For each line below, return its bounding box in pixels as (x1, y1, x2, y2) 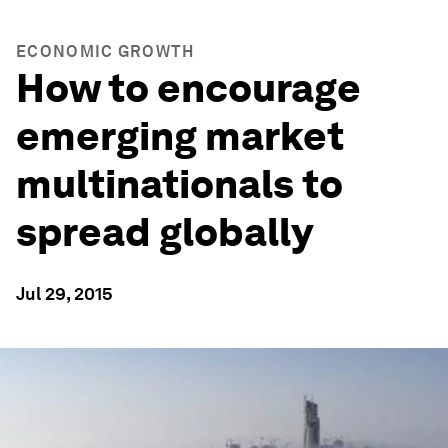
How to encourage (16, 64, 361, 112)
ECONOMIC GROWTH (16, 42, 195, 61)
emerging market (16, 112, 344, 160)
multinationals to (16, 160, 343, 208)
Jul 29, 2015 (16, 283, 113, 304)
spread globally (16, 208, 313, 256)
